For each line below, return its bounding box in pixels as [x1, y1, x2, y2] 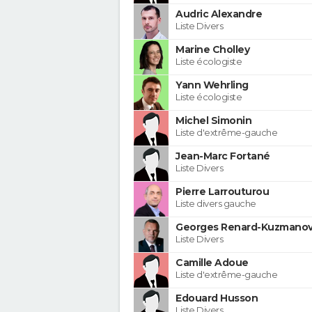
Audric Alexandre [175, 7, 262, 20]
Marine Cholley [175, 42, 249, 56]
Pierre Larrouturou [175, 185, 269, 198]
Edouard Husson [175, 291, 258, 304]
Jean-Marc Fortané [175, 149, 270, 162]
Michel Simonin [175, 114, 251, 127]
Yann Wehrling [175, 78, 249, 91]
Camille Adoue [175, 256, 249, 269]
